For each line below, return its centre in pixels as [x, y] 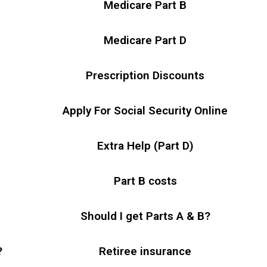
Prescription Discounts [145, 75]
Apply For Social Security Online [145, 111]
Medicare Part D [145, 40]
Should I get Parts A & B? [145, 216]
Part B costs [145, 181]
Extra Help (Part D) [145, 146]
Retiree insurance [145, 251]
